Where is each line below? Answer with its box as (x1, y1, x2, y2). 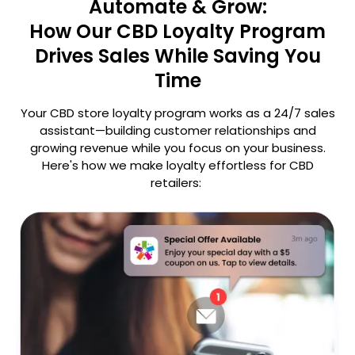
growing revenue (29, 139, 132, 156)
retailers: (151, 174, 204, 191)
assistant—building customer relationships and (39, 121, 316, 139)
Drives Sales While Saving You (34, 42, 321, 69)
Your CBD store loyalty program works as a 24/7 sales (20, 104, 335, 121)
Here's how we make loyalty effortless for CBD (41, 156, 314, 174)
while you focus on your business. (131, 139, 326, 156)
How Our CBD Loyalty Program (29, 17, 326, 44)
